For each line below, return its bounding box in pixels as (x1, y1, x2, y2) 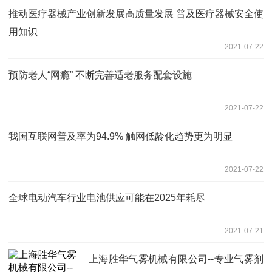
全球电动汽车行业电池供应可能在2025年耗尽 (8, 192, 205, 203)
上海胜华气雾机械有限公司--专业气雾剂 (89, 253, 263, 264)
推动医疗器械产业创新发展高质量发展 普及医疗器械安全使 (8, 8, 263, 19)
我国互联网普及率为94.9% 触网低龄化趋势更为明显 (8, 131, 233, 141)
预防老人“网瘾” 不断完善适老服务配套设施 (8, 69, 192, 80)
